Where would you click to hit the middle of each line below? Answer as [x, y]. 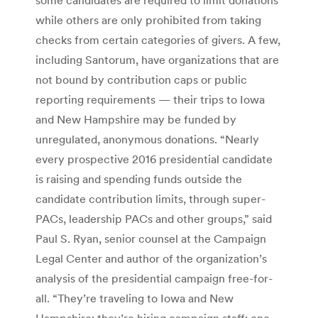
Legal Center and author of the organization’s [151, 258]
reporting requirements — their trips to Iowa [150, 99]
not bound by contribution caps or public [141, 79]
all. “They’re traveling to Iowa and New [135, 298]
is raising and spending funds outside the [139, 179]
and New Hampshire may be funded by [136, 119]
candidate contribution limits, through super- [150, 198]
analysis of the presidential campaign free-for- [154, 278]
